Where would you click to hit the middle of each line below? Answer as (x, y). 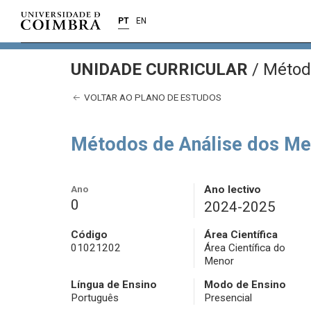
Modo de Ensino (245, 285)
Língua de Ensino (114, 285)
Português (95, 298)
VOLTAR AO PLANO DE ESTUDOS (152, 97)
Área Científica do (244, 248)
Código (89, 235)
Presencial (228, 298)
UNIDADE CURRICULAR (161, 69)
